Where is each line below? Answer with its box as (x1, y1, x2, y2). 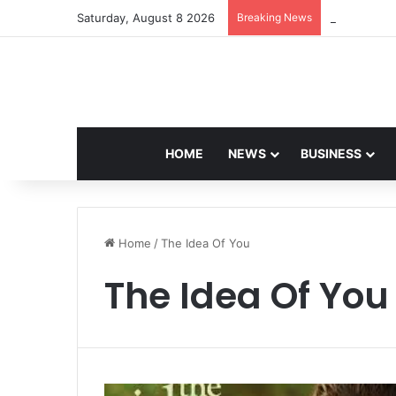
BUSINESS (300, 145, 362, 161)
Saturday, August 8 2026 (77, 11, 215, 25)
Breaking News (237, 11, 312, 24)
